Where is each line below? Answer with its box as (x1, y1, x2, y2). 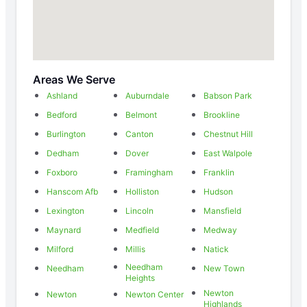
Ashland (47, 90, 77, 101)
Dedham (47, 148, 79, 159)
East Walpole (204, 148, 252, 159)
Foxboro (47, 167, 77, 178)
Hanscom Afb (47, 186, 98, 197)
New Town (204, 263, 245, 274)
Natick (204, 244, 229, 255)
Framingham (125, 167, 173, 178)
